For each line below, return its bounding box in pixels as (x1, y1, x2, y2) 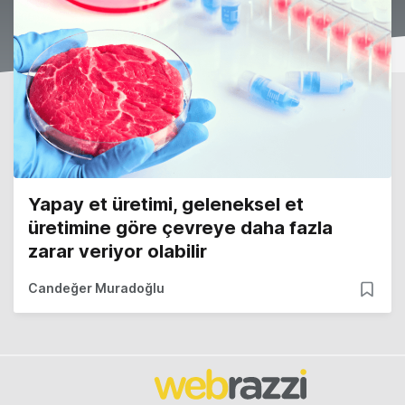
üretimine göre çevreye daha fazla (28, 217, 333, 240)
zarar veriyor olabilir (28, 240, 207, 263)
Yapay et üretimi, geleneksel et (28, 193, 304, 216)
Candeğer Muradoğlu (28, 280, 165, 297)
